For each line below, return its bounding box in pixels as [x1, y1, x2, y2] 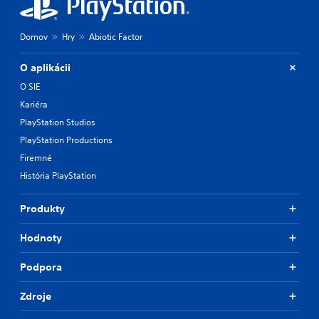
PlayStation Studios [20, 115, 95, 128]
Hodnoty [20, 231, 62, 244]
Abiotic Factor [89, 30, 142, 43]
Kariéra [20, 98, 48, 110]
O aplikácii [20, 61, 70, 74]
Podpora [20, 260, 62, 273]
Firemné [20, 151, 52, 164]
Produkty [20, 202, 65, 215]
